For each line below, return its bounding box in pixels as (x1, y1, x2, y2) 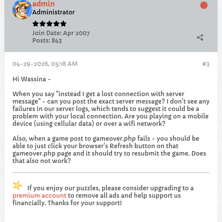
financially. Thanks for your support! (12, 199, 122, 207)
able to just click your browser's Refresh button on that (12, 142, 178, 150)
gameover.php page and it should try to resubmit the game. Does (12, 150, 206, 157)
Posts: (32, 37, 50, 44)
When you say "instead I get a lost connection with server (12, 90, 184, 98)
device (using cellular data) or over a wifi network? (12, 120, 166, 127)
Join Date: (32, 29, 61, 37)
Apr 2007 (63, 29, 90, 37)
